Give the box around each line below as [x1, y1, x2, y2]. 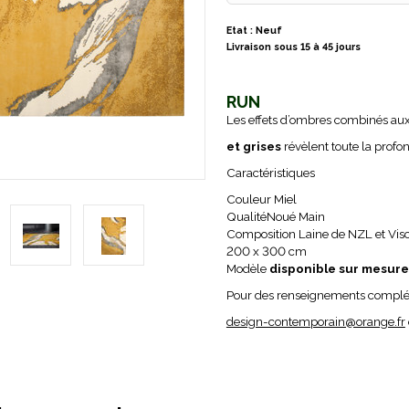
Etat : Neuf [225, 25, 282, 37]
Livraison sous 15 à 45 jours [225, 41, 361, 53]
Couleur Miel [225, 192, 297, 206]
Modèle [225, 261, 269, 276]
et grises [225, 139, 281, 153]
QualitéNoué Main [225, 209, 325, 224]
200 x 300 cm [225, 244, 307, 258]
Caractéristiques [225, 165, 315, 180]
